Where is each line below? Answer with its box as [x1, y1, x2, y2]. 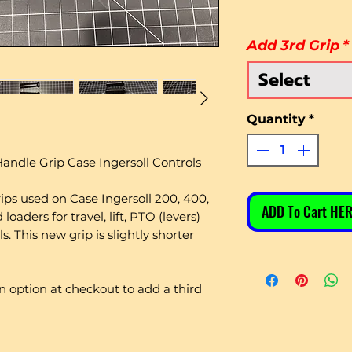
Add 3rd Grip [247, 37, 339, 54]
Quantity [247, 112, 306, 126]
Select [258, 67, 310, 93]
